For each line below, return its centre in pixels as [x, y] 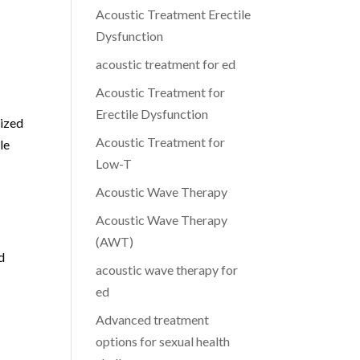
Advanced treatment [153, 319]
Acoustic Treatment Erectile [174, 14]
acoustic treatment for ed [166, 64]
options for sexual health [163, 341]
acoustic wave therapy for [167, 270]
